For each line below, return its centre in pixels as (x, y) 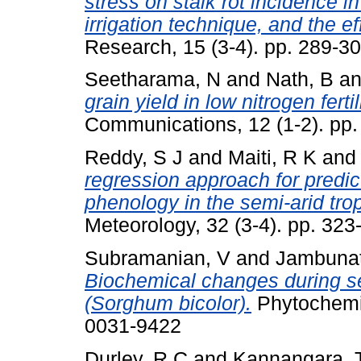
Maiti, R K (272, 158)
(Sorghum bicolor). (168, 303)
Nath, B (300, 80)
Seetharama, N (153, 80)
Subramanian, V (158, 258)
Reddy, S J (134, 158)
